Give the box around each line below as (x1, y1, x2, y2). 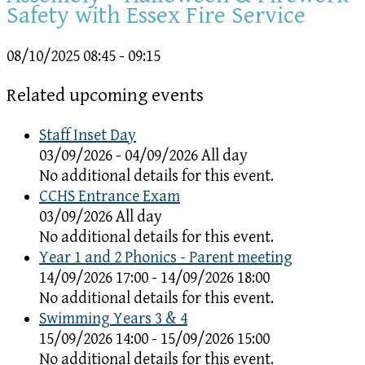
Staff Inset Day (39, 125, 136, 145)
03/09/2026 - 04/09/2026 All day (39, 146, 248, 165)
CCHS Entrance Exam (39, 187, 180, 206)
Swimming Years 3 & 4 (39, 309, 187, 328)
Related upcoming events (7, 85, 204, 108)
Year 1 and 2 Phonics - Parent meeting (39, 248, 292, 267)
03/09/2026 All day (39, 207, 162, 226)
